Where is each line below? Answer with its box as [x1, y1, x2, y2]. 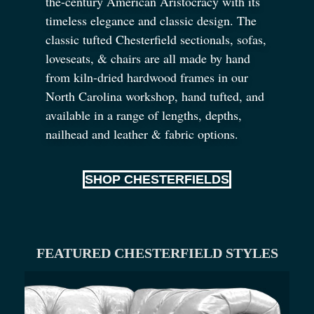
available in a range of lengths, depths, [46, 106, 242, 123]
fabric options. [161, 125, 238, 142]
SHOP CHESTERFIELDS [85, 172, 229, 187]
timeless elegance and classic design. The [46, 11, 257, 29]
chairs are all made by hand [107, 49, 250, 67]
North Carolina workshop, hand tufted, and [46, 87, 264, 104]
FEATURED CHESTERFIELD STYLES [36, 245, 278, 261]
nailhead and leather [46, 125, 151, 142]
